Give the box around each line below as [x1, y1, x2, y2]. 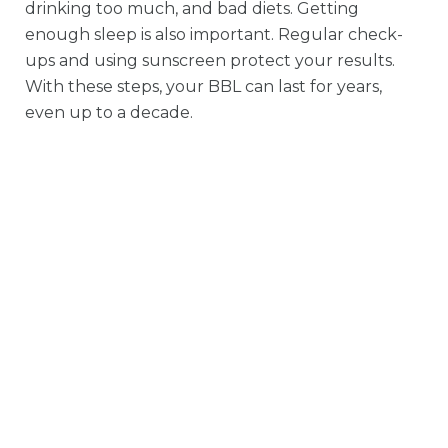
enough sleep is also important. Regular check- [25, 25, 403, 45]
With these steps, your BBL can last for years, [25, 77, 382, 97]
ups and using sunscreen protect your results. [25, 51, 395, 71]
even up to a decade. [25, 103, 193, 123]
